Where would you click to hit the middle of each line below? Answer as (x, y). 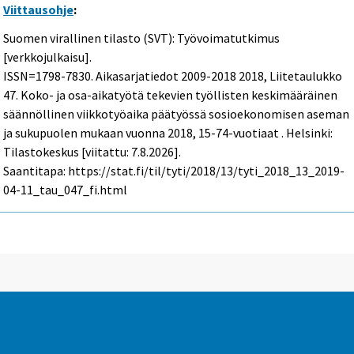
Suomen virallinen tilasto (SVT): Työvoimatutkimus (142, 38)
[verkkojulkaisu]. (48, 57)
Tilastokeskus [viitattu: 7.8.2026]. (92, 152)
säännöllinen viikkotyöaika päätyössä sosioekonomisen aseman (177, 114)
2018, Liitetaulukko (290, 76)
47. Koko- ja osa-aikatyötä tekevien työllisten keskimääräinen (171, 95)
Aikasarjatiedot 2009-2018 (166, 76)
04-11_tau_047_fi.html (66, 190)
